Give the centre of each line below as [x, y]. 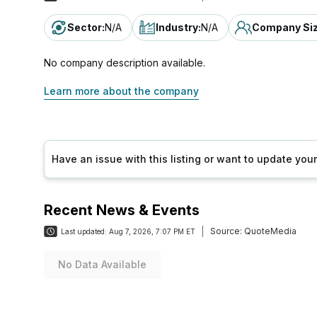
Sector [85, 27]
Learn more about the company [121, 91]
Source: [226, 231]
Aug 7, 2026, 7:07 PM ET [152, 231]
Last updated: [84, 231]
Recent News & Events [122, 210]
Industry [177, 27]
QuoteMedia [269, 231]
